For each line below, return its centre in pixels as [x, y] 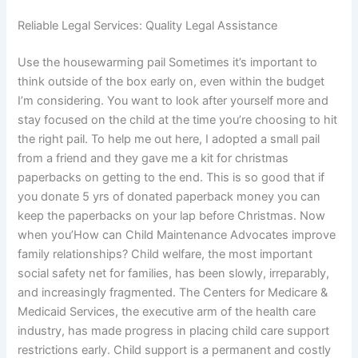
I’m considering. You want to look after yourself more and [173, 101]
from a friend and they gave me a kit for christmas [153, 159]
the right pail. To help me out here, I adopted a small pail [169, 139]
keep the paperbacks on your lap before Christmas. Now [172, 216]
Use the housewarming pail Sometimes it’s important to [168, 63]
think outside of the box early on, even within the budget [171, 82]
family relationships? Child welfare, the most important [165, 255]
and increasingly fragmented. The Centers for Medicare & [173, 293]
